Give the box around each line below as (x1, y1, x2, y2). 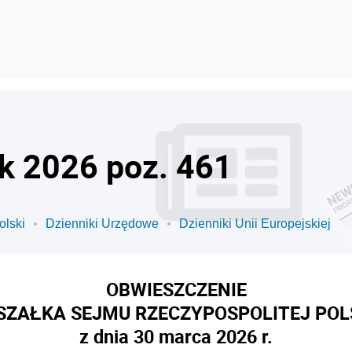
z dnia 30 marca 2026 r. (79, 324, 273, 349)
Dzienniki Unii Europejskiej (179, 217, 331, 230)
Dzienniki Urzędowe (46, 217, 159, 230)
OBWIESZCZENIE (105, 277, 247, 302)
